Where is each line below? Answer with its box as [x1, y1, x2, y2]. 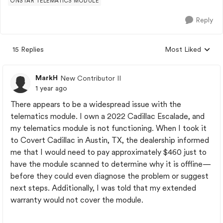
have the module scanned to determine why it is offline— [10, 159, 211, 169]
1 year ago [35, 84, 67, 92]
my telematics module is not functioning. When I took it [10, 123, 207, 133]
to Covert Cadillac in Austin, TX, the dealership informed [10, 135, 209, 145]
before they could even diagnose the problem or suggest [10, 171, 209, 181]
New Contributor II [60, 74, 121, 82]
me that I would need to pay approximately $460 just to [10, 147, 207, 157]
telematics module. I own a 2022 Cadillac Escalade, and [10, 111, 205, 121]
